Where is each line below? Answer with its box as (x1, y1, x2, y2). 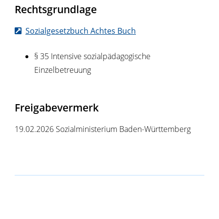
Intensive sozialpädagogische (51, 51, 151, 62)
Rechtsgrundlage (15, 2, 97, 17)
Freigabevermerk (15, 100, 99, 115)
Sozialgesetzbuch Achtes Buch (25, 25, 136, 37)
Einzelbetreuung (34, 65, 91, 76)
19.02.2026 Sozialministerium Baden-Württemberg (15, 124, 191, 135)
